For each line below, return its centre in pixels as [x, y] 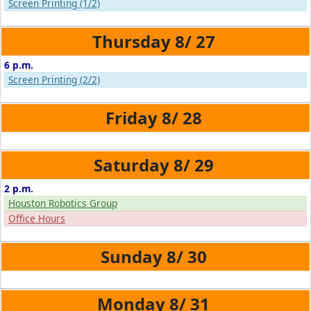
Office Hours [37, 218]
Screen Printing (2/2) [54, 79]
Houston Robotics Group [63, 203]
